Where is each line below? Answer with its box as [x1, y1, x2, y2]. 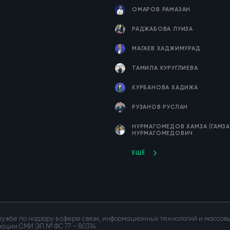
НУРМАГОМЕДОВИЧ [132, 130, 194, 137]
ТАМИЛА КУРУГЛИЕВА [132, 65, 198, 71]
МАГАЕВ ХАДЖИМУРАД [132, 45, 201, 52]
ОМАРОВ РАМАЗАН [132, 6, 191, 13]
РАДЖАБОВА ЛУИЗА [132, 26, 193, 32]
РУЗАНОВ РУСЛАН [132, 104, 188, 110]
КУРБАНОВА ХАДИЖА [132, 84, 198, 91]
